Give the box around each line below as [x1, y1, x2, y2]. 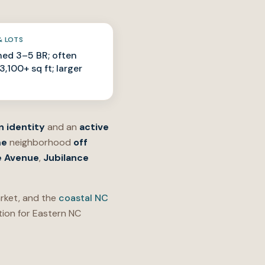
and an [45, 121, 79, 133]
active [79, 121, 109, 133]
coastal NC [59, 192, 108, 204]
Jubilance [43, 151, 89, 164]
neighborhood [7, 136, 73, 148]
